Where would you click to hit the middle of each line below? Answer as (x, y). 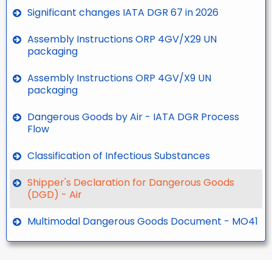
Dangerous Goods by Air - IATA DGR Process (133, 117)
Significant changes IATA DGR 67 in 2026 (123, 13)
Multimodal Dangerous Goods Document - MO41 (143, 222)
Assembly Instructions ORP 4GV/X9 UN (119, 78)
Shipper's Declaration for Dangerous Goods (131, 183)
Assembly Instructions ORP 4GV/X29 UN (122, 39)
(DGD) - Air (55, 195)
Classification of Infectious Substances (119, 156)
